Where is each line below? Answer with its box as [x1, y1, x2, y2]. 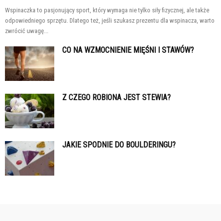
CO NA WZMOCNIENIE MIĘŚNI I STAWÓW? [62, 45, 194, 55]
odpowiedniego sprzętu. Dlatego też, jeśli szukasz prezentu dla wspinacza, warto [5, 16, 215, 24]
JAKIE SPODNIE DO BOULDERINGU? [62, 140, 176, 149]
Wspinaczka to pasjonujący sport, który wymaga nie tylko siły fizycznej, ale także [5, 6, 209, 14]
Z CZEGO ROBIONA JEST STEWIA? [62, 92, 171, 102]
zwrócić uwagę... [5, 27, 48, 35]
